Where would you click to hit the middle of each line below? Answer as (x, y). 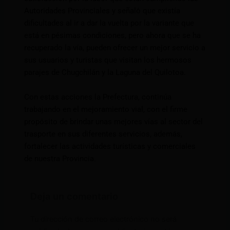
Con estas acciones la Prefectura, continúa (98, 97)
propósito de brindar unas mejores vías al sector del (114, 122)
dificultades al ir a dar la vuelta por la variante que (109, 23)
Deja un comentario (74, 196)
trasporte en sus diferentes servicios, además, (103, 134)
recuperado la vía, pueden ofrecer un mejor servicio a (115, 48)
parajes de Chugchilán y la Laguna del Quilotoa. (105, 73)
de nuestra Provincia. (60, 159)
